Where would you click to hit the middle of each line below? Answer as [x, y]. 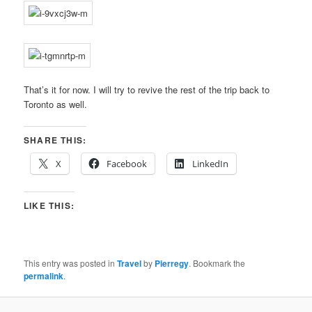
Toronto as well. [56, 104]
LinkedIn [211, 164]
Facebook [127, 164]
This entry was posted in [71, 263]
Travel [130, 264]
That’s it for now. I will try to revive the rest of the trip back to [147, 89]
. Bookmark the [217, 263]
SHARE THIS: [55, 140]
